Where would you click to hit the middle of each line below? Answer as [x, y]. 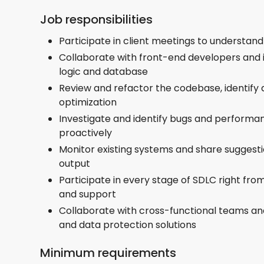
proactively [85, 133]
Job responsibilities [96, 19]
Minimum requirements [108, 253]
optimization [88, 102]
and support [88, 194]
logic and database [103, 71]
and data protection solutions [128, 225]
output [75, 163]
